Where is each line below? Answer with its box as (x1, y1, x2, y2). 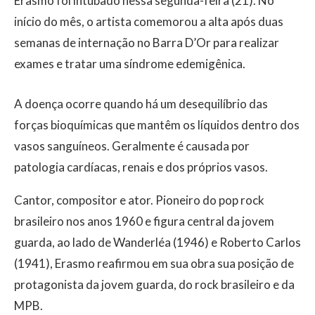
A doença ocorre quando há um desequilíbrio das (14, 96, 268, 111)
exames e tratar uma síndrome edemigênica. (14, 56, 245, 71)
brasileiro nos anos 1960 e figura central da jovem (14, 213, 274, 229)
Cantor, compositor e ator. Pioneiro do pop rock (14, 192, 264, 207)
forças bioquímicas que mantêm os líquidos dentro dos (14, 117, 300, 132)
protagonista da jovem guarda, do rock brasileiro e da (14, 276, 295, 292)
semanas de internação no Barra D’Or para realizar (14, 34, 279, 50)
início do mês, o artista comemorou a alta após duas (14, 13, 283, 29)
